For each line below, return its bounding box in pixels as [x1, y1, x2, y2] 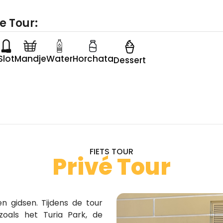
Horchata [72, 53, 113, 65]
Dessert [113, 54, 146, 67]
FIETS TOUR [89, 146, 133, 158]
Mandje [14, 53, 46, 65]
